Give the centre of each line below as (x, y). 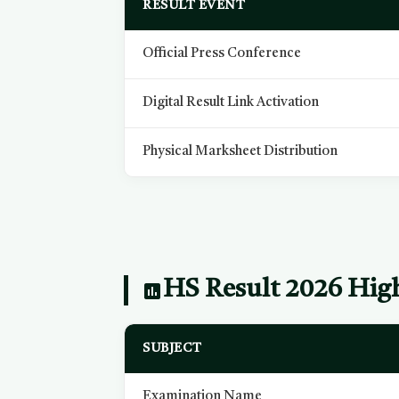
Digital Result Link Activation (231, 103)
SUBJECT (172, 349)
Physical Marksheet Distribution (240, 152)
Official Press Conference (222, 54)
